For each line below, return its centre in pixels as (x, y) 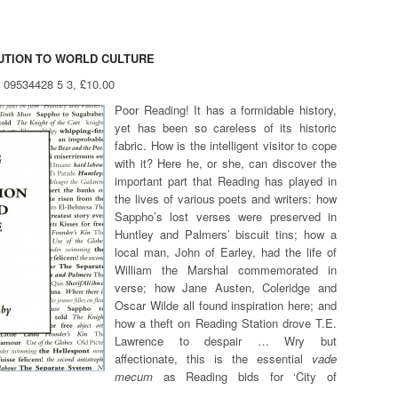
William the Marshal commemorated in (226, 269)
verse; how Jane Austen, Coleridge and (226, 287)
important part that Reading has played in (226, 180)
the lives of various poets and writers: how (226, 198)
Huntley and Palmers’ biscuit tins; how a (226, 234)
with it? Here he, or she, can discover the (226, 163)
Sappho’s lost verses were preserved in (226, 216)
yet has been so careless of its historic (226, 127)
